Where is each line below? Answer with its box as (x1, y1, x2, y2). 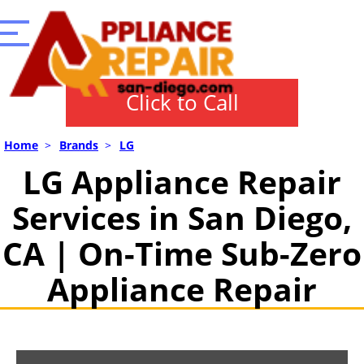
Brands (59, 137, 98, 153)
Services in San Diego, (12, 196, 352, 239)
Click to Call (125, 88, 239, 117)
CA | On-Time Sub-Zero (2, 232, 362, 275)
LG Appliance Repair (23, 160, 341, 203)
